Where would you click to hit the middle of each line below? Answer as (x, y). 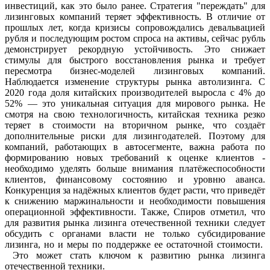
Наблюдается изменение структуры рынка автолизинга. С (135, 81)
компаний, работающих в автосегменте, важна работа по (135, 146)
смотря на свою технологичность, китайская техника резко (135, 114)
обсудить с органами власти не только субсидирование (135, 233)
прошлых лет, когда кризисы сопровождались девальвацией (135, 27)
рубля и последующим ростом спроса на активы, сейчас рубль (135, 38)
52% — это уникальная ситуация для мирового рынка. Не (135, 103)
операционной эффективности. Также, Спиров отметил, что (135, 212)
